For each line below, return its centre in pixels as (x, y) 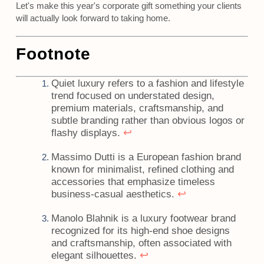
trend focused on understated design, (133, 96)
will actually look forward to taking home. (93, 18)
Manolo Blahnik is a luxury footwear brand (143, 219)
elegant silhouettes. (95, 256)
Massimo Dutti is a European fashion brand (146, 157)
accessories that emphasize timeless (133, 182)
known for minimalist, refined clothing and (142, 170)
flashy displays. (87, 133)
